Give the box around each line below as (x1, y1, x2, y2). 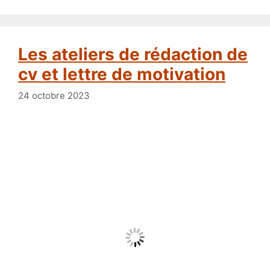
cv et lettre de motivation (18, 64, 225, 85)
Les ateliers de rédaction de (18, 44, 28, 65)
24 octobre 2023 (18, 89, 90, 101)
